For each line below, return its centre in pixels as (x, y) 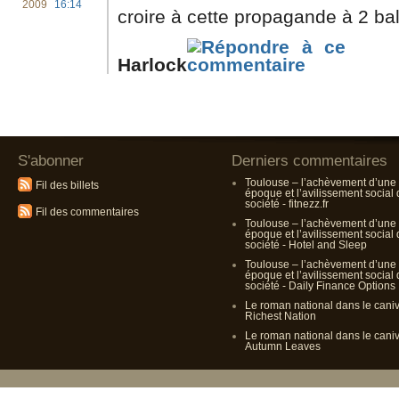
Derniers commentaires (309, 161)
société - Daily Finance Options (320, 286)
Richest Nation (281, 316)
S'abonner (51, 161)
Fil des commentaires (87, 212)
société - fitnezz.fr (287, 204)
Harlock (152, 65)
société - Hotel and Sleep (306, 245)
